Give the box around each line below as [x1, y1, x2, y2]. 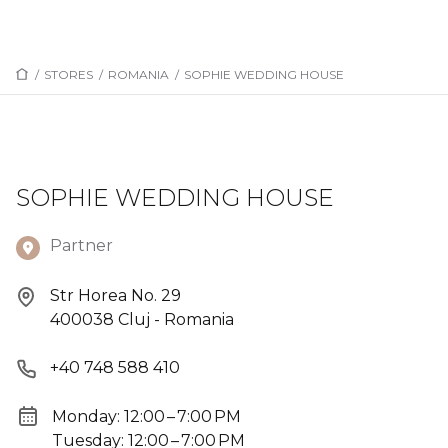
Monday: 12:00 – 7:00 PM [52, 406, 241, 426]
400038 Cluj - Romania [50, 310, 234, 329]
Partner [50, 236, 113, 255]
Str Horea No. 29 [50, 286, 181, 305]
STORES [44, 67, 93, 82]
